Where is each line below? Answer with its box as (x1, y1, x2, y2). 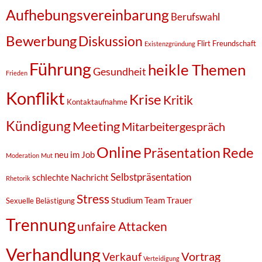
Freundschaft (212, 38, 256, 48)
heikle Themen (148, 60, 246, 80)
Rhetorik (6, 174, 30, 182)
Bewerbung (6, 32, 77, 49)
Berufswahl (171, 10, 220, 23)
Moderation (6, 151, 39, 160)
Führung (29, 58, 91, 80)
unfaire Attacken (77, 219, 167, 233)
